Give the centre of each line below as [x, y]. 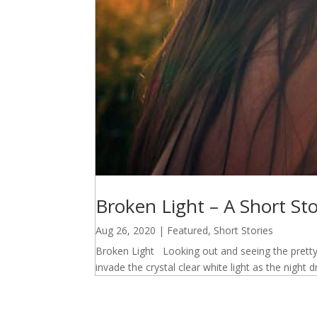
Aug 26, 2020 [126, 230]
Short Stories [244, 230]
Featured [188, 230]
